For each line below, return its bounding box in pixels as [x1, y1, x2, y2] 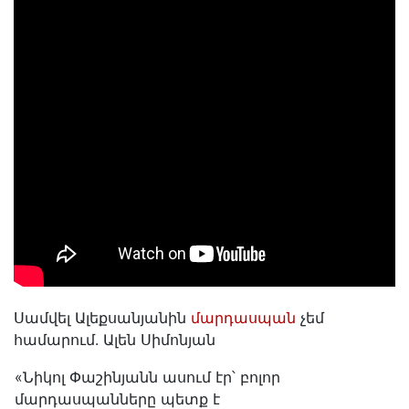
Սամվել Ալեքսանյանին [14, 309, 191, 328]
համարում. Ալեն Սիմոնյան [14, 330, 215, 350]
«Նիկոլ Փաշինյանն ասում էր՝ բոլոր [15, 368, 280, 387]
